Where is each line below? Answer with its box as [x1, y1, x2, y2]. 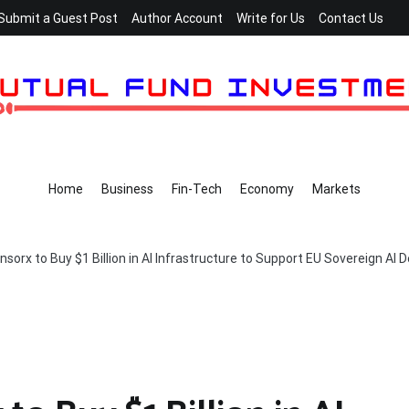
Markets [312, 182, 361, 196]
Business [101, 182, 153, 196]
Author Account [131, 11, 223, 26]
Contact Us [319, 11, 383, 26]
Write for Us [236, 11, 305, 26]
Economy [240, 182, 294, 196]
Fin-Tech [172, 182, 222, 196]
